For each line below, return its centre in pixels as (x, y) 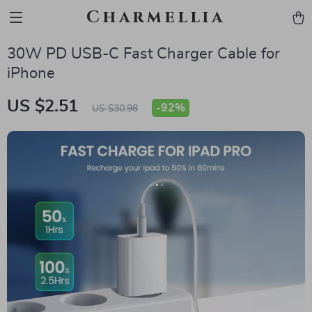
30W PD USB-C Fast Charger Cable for (143, 54)
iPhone (31, 73)
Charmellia (156, 17)
